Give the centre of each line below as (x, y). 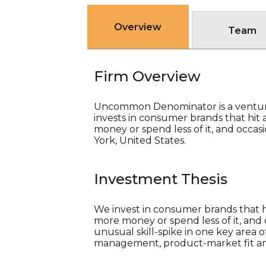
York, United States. (140, 140)
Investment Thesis (161, 179)
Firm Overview (147, 76)
